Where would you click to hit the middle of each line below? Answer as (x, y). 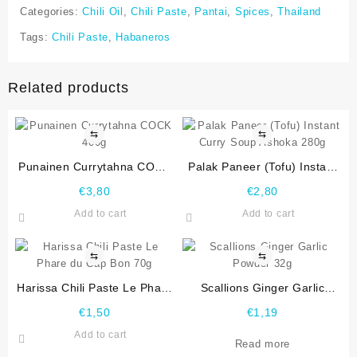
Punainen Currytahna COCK (95, 166)
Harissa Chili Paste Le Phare (95, 288)
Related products (69, 88)
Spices (253, 12)
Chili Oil (103, 12)
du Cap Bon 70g (94, 305)
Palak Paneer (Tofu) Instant (263, 166)
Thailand (300, 12)
